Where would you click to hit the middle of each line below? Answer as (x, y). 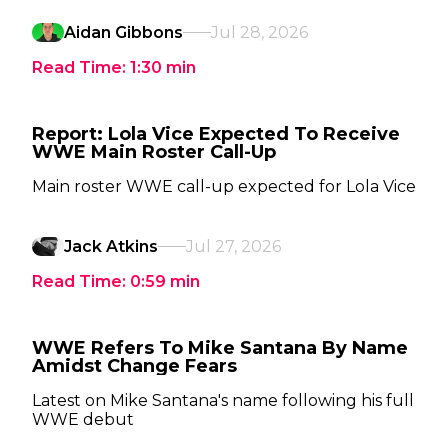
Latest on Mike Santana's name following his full (223, 400)
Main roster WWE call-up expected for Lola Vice (224, 186)
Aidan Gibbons (123, 32)
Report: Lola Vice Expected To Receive (216, 134)
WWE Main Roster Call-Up (154, 152)
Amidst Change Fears (134, 366)
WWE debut (83, 419)
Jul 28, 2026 (259, 32)
